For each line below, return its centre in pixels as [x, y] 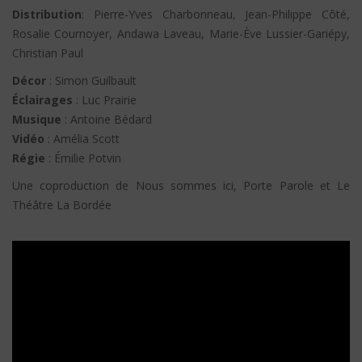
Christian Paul [48, 53]
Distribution [47, 15]
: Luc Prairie [105, 100]
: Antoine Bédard [107, 120]
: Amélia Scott [82, 139]
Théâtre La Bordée [62, 205]
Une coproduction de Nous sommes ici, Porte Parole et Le [181, 186]
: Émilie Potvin [83, 158]
